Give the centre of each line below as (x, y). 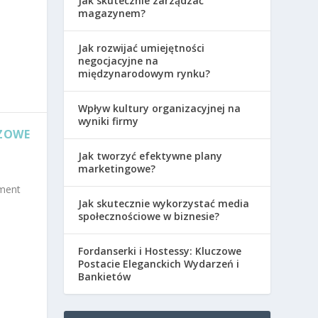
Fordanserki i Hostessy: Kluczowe (160, 251)
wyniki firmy (109, 121)
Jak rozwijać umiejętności (142, 48)
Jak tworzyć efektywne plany (150, 155)
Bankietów (105, 276)
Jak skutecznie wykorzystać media (164, 203)
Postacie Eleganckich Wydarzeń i (159, 263)
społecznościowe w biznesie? (149, 216)
